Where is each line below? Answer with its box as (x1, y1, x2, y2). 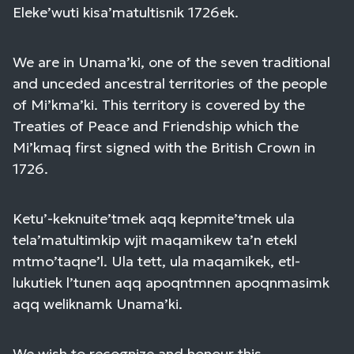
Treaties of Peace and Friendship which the (13, 117, 299, 136)
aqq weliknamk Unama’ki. (13, 295, 183, 314)
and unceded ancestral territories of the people (13, 74, 327, 93)
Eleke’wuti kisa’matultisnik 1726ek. (13, 3, 239, 22)
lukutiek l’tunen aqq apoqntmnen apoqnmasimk (13, 273, 330, 292)
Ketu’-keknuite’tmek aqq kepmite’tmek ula (13, 209, 295, 228)
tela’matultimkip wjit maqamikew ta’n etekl (13, 231, 297, 250)
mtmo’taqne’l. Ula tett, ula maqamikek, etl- (13, 252, 300, 271)
